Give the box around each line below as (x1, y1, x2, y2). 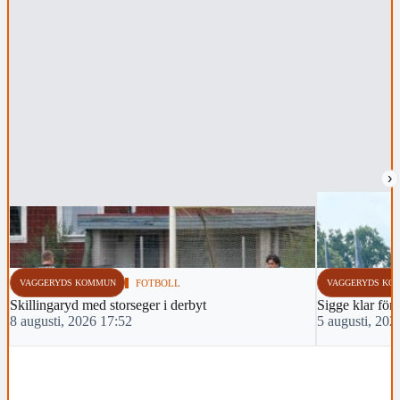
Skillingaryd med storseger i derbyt (10, 297, 206, 313)
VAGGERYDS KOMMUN (19, 277, 116, 287)
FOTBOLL (136, 277, 181, 288)
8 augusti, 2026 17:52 (10, 313, 132, 329)
